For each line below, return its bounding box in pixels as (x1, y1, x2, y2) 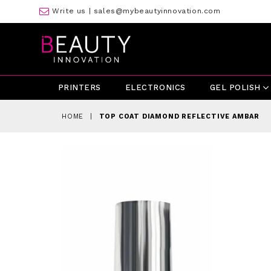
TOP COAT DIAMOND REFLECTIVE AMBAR (99, 113, 260, 120)
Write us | (49, 7, 94, 15)
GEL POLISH (209, 83, 264, 92)
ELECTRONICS (125, 83, 186, 92)
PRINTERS (57, 83, 101, 92)
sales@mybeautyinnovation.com (93, 7, 221, 15)
